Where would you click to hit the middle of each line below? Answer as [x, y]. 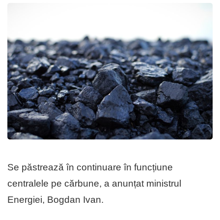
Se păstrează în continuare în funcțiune [90, 167]
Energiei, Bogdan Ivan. [55, 200]
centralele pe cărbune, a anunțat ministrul [94, 184]
